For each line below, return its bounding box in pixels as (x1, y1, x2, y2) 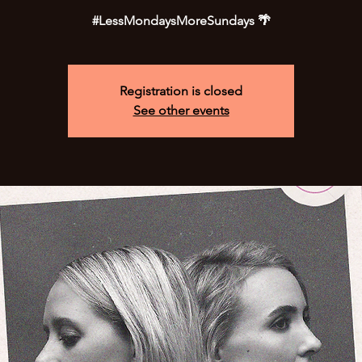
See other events (133, 103, 229, 118)
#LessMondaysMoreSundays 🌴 (91, 13, 271, 28)
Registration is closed (120, 83, 242, 99)
